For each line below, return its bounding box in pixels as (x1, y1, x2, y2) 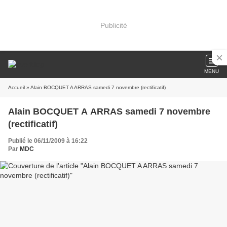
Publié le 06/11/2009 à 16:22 (8, 137, 88, 144)
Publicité (100, 21, 127, 29)
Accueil (8, 85, 25, 90)
